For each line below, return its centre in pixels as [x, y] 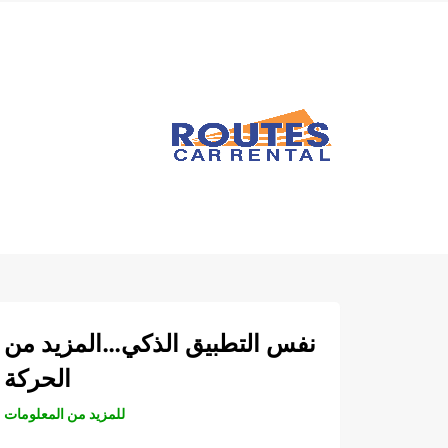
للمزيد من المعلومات [64, 413]
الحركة [37, 378]
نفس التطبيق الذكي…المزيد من [160, 343]
